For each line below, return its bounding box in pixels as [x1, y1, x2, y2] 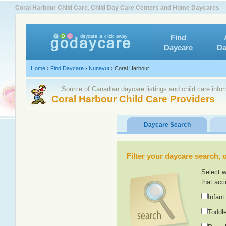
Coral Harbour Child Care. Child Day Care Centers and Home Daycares [15, 4, 219, 11]
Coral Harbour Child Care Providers [51, 94, 215, 104]
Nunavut [89, 65, 109, 71]
